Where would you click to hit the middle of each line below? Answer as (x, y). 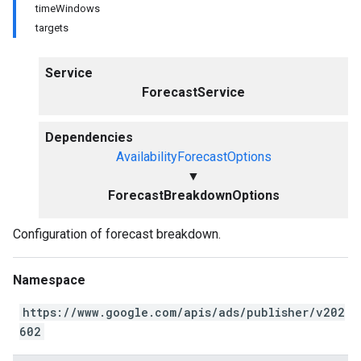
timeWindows (68, 8)
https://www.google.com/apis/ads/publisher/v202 (184, 312)
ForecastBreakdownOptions (193, 195)
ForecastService (193, 92)
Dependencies (89, 137)
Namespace (49, 280)
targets (52, 28)
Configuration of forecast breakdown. (117, 234)
